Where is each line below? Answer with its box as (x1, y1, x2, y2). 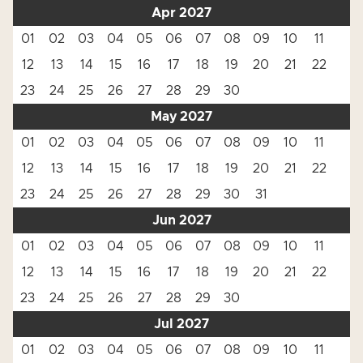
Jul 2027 (154, 318, 209, 331)
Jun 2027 (152, 214, 211, 227)
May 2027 (151, 110, 212, 123)
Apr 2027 (152, 6, 211, 19)
